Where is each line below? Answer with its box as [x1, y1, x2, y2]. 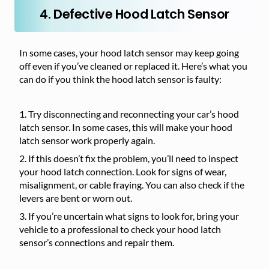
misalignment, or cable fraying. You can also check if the [19, 179, 244, 190]
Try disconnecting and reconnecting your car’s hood [28, 108, 239, 119]
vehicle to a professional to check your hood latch [19, 223, 221, 235]
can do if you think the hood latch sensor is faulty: [19, 73, 222, 85]
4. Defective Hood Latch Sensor [40, 5, 229, 23]
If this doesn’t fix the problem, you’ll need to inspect [28, 153, 238, 164]
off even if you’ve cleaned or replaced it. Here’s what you [19, 60, 247, 71]
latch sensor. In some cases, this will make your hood [19, 121, 232, 133]
